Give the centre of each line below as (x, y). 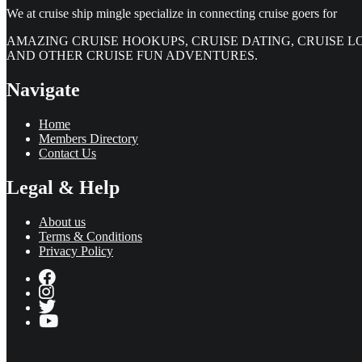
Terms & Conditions (90, 236)
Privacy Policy (76, 250)
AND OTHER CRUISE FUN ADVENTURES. (132, 56)
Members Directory (88, 138)
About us (62, 221)
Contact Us (67, 153)
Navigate (43, 89)
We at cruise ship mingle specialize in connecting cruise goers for (172, 14)
